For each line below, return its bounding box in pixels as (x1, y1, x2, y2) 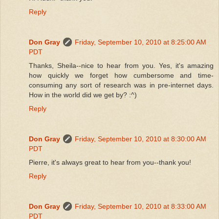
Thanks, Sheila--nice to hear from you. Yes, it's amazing (29, 61, 214, 69)
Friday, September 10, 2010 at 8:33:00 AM (75, 202, 206, 210)
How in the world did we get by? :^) (29, 90, 137, 99)
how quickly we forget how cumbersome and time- (29, 71, 214, 79)
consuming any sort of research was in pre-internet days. (29, 81, 214, 89)
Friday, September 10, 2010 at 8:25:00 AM (75, 38, 206, 46)
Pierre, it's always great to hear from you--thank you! (29, 158, 191, 166)
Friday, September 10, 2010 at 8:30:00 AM (75, 134, 206, 143)
